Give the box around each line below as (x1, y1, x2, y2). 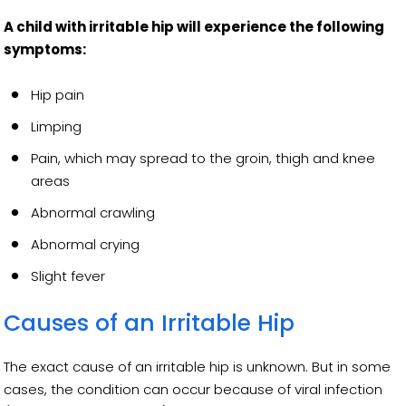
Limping (31, 116, 82, 136)
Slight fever (31, 266, 106, 285)
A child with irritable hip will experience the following (4, 16, 385, 36)
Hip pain (31, 84, 85, 104)
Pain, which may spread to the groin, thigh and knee (31, 148, 376, 168)
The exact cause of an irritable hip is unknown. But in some (4, 356, 391, 376)
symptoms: (4, 39, 87, 59)
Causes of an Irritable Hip (4, 306, 295, 339)
